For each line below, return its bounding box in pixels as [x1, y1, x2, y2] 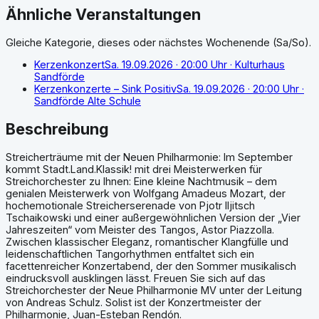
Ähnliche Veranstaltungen [6, 4, 201, 23]
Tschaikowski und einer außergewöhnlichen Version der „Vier [6, 211, 300, 224]
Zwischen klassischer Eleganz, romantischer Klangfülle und [6, 235, 288, 248]
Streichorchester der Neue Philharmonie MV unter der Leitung [6, 283, 302, 296]
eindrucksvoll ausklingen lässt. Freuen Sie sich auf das [6, 271, 266, 284]
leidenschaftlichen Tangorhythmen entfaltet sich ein [6, 247, 254, 260]
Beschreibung [6, 119, 109, 138]
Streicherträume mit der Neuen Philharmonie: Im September [6, 150, 293, 163]
